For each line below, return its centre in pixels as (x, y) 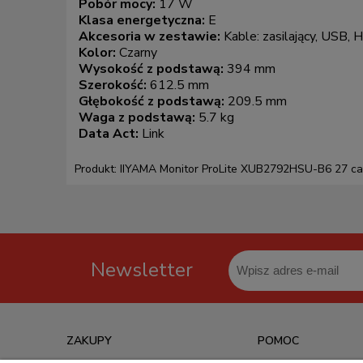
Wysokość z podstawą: (153, 69)
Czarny (138, 53)
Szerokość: (114, 85)
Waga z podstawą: (139, 118)
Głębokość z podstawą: (153, 102)
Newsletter (142, 270)
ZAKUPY (89, 341)
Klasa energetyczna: (143, 21)
